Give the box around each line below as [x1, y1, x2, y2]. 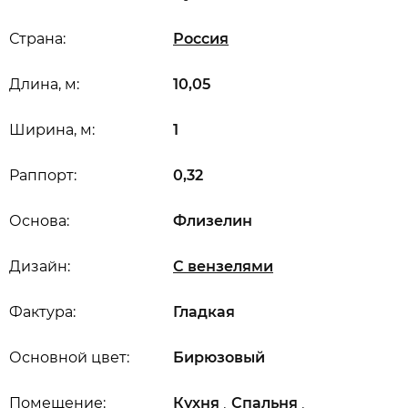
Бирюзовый [173, 349, 265, 366]
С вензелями [173, 258, 273, 275]
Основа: [9, 212, 69, 229]
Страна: [9, 30, 66, 47]
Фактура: [9, 303, 76, 321]
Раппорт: [9, 167, 76, 184]
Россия [173, 30, 229, 47]
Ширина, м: [9, 121, 95, 138]
